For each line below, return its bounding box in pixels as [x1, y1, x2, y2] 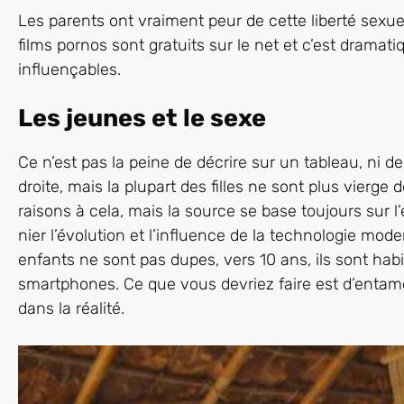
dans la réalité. [18, 298, 124, 319]
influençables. [18, 60, 121, 79]
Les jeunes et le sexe [18, 104, 266, 133]
